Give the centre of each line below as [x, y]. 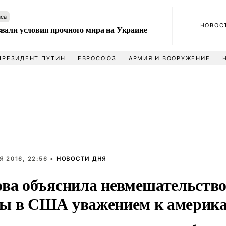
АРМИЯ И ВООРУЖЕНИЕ [169, 58]
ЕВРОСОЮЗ [97, 58]
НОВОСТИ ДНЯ [81, 159]
